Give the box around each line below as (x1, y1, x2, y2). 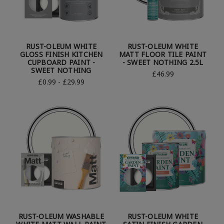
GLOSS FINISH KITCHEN (19, 49, 103, 59)
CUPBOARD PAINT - (27, 57, 95, 67)
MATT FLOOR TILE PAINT (118, 49, 207, 59)
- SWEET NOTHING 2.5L (122, 57, 203, 67)
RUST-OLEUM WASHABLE (18, 211, 104, 221)
